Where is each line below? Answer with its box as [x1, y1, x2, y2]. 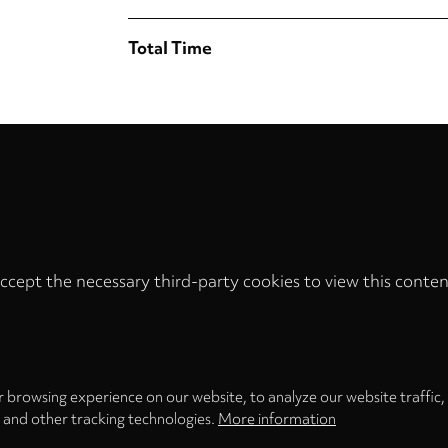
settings [222, 307, 276, 327]
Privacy [222, 291, 273, 311]
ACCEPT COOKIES [242, 318, 373, 339]
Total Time [128, 35, 212, 59]
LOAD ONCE [75, 318, 165, 339]
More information [218, 409, 336, 429]
